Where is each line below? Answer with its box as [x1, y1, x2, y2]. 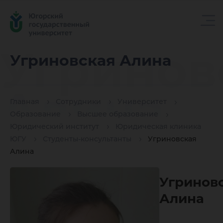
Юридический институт [10, 122, 99, 131]
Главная [10, 97, 39, 107]
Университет [117, 97, 167, 107]
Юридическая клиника [115, 122, 201, 131]
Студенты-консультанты [43, 134, 131, 144]
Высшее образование [77, 110, 158, 119]
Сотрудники [56, 97, 101, 107]
